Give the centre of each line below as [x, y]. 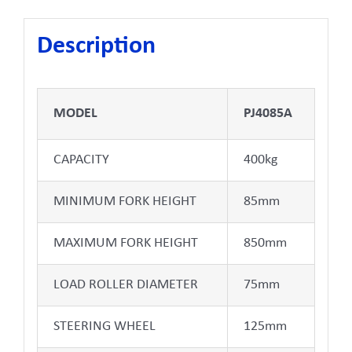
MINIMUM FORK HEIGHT [125, 202]
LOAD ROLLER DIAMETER [125, 285]
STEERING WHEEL [104, 327]
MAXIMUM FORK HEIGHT [125, 244]
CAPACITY [81, 160]
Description [96, 47]
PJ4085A [268, 114]
